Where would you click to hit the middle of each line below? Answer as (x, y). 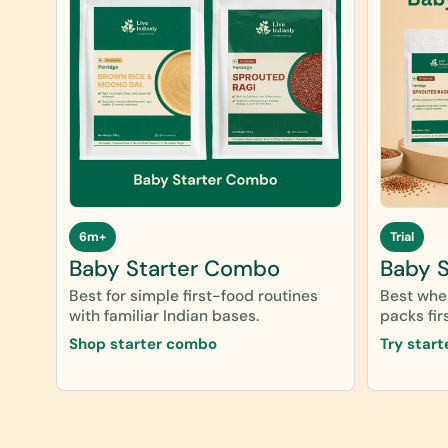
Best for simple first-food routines (193, 295)
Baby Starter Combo (174, 268)
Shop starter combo (143, 343)
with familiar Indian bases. (164, 315)
